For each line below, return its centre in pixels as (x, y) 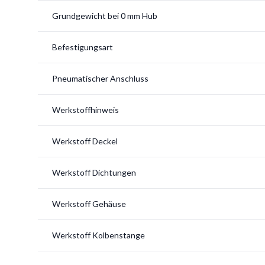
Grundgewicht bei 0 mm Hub (105, 16)
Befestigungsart (83, 47)
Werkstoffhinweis (85, 110)
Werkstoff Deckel (85, 141)
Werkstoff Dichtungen (94, 172)
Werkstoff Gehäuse (89, 204)
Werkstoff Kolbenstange (98, 235)
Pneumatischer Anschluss (100, 78)
